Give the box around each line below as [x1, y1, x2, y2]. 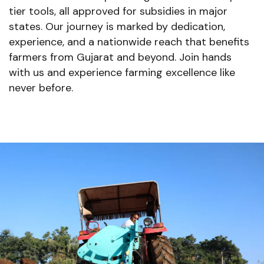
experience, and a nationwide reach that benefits [9, 34, 249, 49]
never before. [9, 80, 73, 95]
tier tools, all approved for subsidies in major [9, 4, 227, 18]
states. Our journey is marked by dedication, [9, 19, 225, 34]
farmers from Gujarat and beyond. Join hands [9, 49, 232, 64]
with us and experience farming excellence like [9, 65, 235, 80]
